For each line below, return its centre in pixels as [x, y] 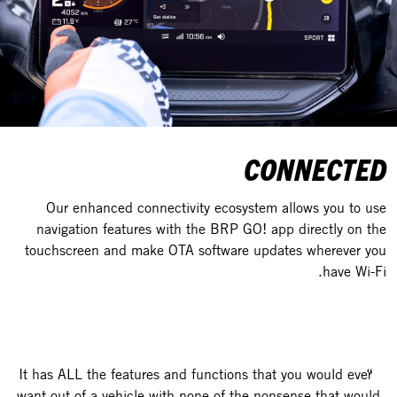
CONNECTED [315, 169]
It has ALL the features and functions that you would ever [195, 374]
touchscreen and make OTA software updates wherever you [206, 250]
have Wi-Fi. [354, 272]
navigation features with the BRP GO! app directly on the [211, 229]
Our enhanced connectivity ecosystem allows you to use [216, 208]
